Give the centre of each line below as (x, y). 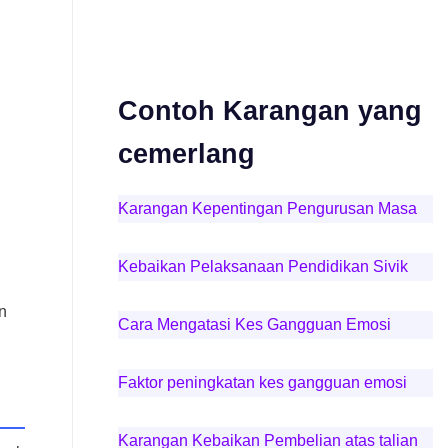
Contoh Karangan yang (269, 110)
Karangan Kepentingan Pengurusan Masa (267, 208)
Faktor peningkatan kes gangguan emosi (262, 382)
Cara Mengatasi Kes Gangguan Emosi (254, 324)
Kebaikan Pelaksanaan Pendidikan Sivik (262, 266)
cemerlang (186, 153)
